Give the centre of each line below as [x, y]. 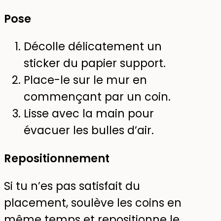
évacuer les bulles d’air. [89, 130]
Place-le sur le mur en [85, 80]
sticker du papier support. [95, 63]
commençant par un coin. [97, 97]
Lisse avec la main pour [89, 114]
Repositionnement [57, 158]
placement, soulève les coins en [93, 203]
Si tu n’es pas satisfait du [72, 186]
